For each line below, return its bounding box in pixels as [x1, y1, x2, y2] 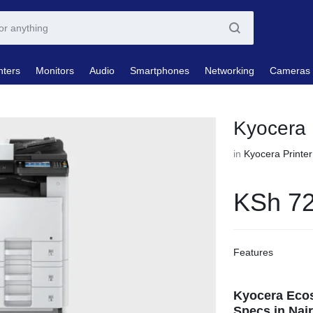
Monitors [36, 64, 74, 76]
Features [233, 247, 274, 258]
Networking [205, 64, 254, 76]
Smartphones [130, 64, 189, 76]
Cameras [270, 64, 310, 76]
